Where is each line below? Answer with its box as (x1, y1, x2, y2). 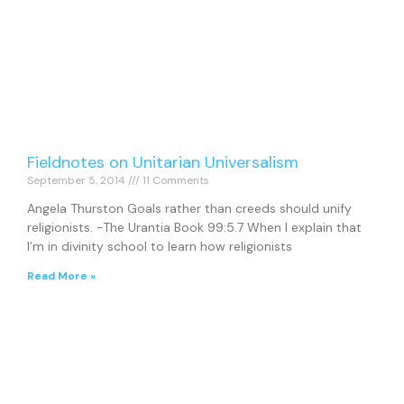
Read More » (27, 269, 96, 284)
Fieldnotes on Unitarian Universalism (27, 151, 298, 174)
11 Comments (140, 173, 209, 188)
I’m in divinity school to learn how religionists (27, 238, 292, 255)
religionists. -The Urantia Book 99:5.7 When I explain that (27, 219, 362, 236)
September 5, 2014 (27, 173, 128, 188)
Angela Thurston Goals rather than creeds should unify (27, 200, 352, 217)
